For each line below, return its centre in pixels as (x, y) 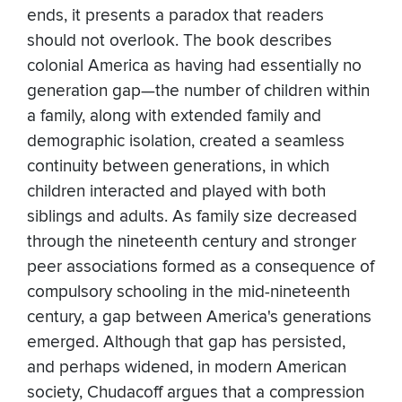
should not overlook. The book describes (179, 41)
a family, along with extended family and (174, 117)
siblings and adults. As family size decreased (192, 217)
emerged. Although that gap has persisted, (186, 343)
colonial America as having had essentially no (194, 66)
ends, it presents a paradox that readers (175, 16)
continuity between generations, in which (178, 167)
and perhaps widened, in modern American (187, 368)
